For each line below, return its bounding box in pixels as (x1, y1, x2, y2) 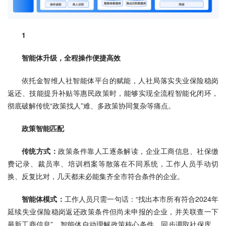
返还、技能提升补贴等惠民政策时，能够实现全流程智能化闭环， (8, 87, 218, 98)
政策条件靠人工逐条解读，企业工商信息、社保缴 (58, 145, 219, 156)
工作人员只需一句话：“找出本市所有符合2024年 (64, 193, 219, 204)
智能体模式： (22, 193, 65, 204)
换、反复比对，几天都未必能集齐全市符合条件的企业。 (8, 171, 184, 181)
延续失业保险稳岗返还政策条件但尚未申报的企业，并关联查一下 (8, 206, 218, 216)
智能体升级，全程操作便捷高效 (22, 52, 121, 63)
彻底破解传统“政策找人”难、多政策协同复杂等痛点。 (8, 100, 175, 110)
